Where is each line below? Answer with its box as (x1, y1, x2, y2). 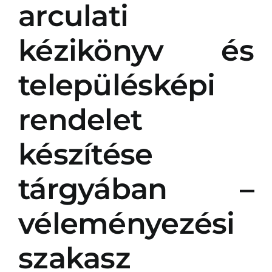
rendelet (18, 102, 143, 137)
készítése (18, 137, 153, 172)
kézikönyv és (18, 33, 254, 68)
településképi (18, 67, 216, 103)
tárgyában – (18, 171, 254, 206)
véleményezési (18, 206, 235, 241)
